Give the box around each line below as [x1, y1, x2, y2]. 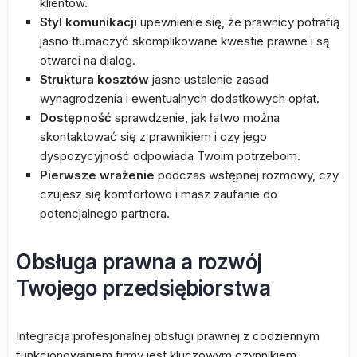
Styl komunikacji [40, 14, 137, 29]
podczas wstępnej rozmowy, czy [155, 167, 339, 182]
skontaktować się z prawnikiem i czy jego [40, 129, 267, 144]
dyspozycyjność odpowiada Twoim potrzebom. [40, 148, 300, 163]
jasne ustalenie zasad [149, 72, 269, 87]
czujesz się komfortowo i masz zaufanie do [40, 186, 277, 202]
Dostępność [40, 110, 112, 125]
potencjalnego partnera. [40, 206, 170, 221]
